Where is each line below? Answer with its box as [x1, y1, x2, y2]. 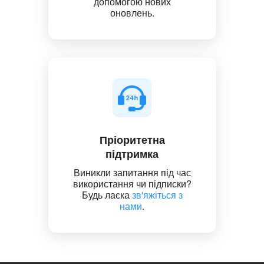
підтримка [105, 146, 159, 161]
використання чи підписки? [72, 176, 192, 190]
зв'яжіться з [131, 187, 183, 202]
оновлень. [110, 5, 154, 19]
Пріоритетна [99, 131, 165, 147]
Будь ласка [81, 187, 132, 202]
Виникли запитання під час [73, 165, 191, 179]
